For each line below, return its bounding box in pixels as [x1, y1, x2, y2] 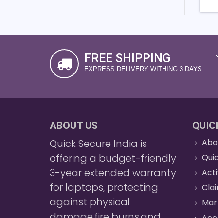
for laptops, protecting [50, 180, 158, 194]
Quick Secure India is [50, 136, 147, 150]
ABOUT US [50, 119, 98, 131]
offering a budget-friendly [50, 151, 176, 165]
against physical [50, 195, 130, 209]
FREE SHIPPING [84, 51, 171, 65]
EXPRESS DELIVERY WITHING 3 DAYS [84, 65, 202, 73]
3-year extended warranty [50, 165, 176, 180]
